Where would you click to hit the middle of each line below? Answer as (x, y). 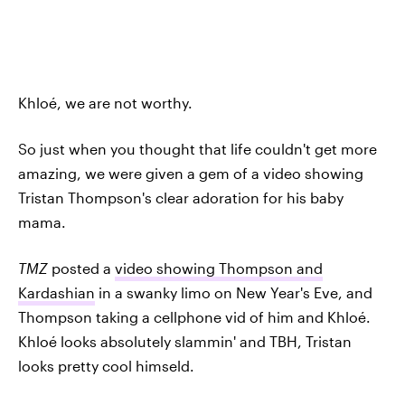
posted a (83, 268)
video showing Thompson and (219, 268)
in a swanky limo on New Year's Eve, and (234, 292)
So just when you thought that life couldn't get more (198, 149)
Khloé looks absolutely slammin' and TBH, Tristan (185, 341)
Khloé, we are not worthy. (105, 103)
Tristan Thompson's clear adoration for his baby (181, 198)
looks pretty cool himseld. (106, 366)
